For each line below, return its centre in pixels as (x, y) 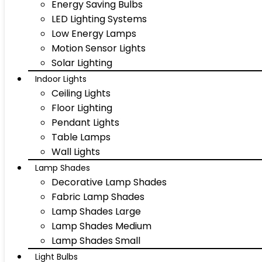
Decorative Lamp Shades (109, 182)
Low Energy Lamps (94, 34)
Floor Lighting (82, 108)
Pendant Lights (85, 123)
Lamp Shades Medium (101, 226)
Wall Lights (76, 152)
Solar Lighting (82, 63)
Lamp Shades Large (96, 211)
